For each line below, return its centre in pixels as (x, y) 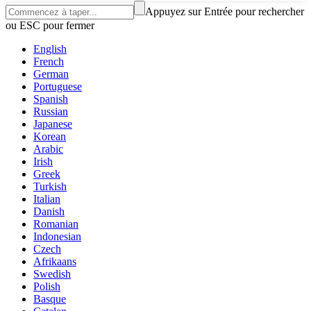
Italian (47, 199)
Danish (49, 212)
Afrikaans (55, 262)
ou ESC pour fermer (50, 26)
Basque (50, 299)
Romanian (56, 224)
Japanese (53, 124)
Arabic (48, 149)
